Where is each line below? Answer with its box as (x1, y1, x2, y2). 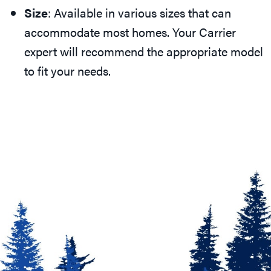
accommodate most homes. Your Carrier (24, 23, 236, 41)
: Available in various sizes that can (48, 4, 231, 22)
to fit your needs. (24, 62, 111, 80)
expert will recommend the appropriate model (24, 42, 263, 60)
